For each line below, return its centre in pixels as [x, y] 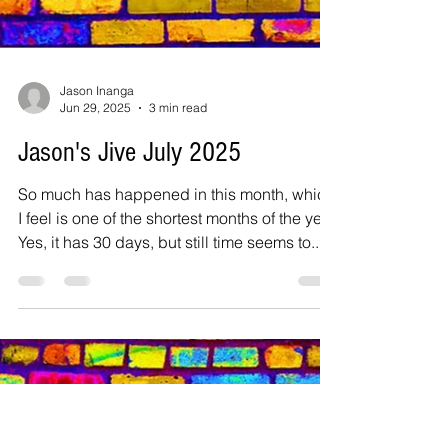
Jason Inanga [97, 414]
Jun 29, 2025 [95, 431]
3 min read [178, 431]
